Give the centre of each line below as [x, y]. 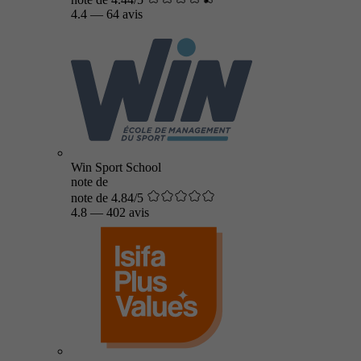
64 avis [124, 14]
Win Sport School [116, 167]
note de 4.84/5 [107, 198]
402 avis [128, 212]
